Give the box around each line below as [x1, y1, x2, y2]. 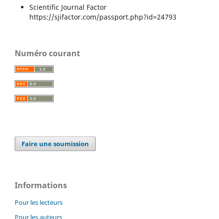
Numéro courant [15, 47, 80, 59]
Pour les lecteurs [15, 197, 63, 207]
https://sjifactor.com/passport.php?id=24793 [29, 12, 178, 22]
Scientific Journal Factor [29, 2, 107, 12]
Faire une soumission [22, 139, 89, 148]
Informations [15, 179, 67, 191]
